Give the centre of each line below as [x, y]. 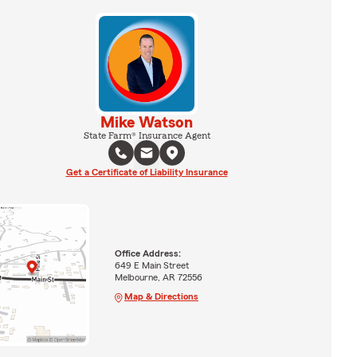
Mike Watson [147, 123]
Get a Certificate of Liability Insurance [147, 172]
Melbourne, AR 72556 [158, 277]
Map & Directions [161, 296]
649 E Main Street [151, 265]
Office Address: [147, 253]
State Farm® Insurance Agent [147, 135]
